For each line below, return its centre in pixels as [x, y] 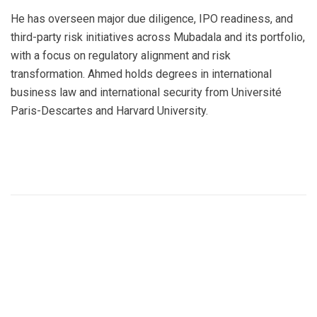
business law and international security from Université [146, 92]
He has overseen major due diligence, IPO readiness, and [152, 19]
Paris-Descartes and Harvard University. [109, 111]
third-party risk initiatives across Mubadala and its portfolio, [158, 37]
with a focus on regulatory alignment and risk [121, 56]
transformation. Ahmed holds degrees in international [141, 74]
